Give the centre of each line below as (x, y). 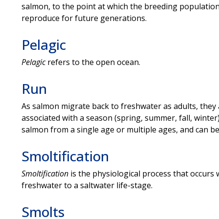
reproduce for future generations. (84, 18)
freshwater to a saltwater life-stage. (87, 185)
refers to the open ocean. (94, 62)
